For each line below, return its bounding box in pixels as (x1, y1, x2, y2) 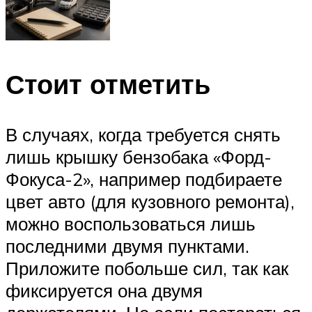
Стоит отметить (6, 67, 210, 102)
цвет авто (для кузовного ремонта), (6, 189, 295, 212)
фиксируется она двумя (6, 279, 203, 302)
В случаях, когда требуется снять (6, 123, 281, 146)
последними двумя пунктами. (6, 234, 249, 257)
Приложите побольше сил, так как (6, 256, 288, 279)
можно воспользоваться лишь (6, 212, 256, 235)
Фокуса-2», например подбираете (6, 167, 282, 190)
